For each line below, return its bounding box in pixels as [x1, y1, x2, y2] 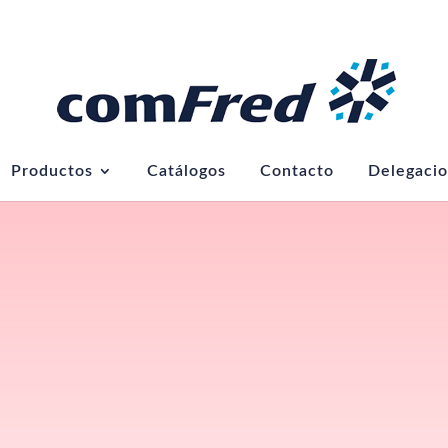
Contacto [259, 163, 334, 179]
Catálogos [146, 163, 226, 179]
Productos [10, 163, 93, 179]
